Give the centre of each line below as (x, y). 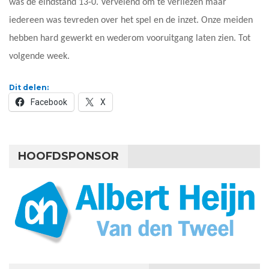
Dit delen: (29, 88)
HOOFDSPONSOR (68, 156)
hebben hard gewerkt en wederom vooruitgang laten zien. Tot (130, 39)
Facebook (49, 102)
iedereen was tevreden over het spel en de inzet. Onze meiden (131, 21)
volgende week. (39, 57)
